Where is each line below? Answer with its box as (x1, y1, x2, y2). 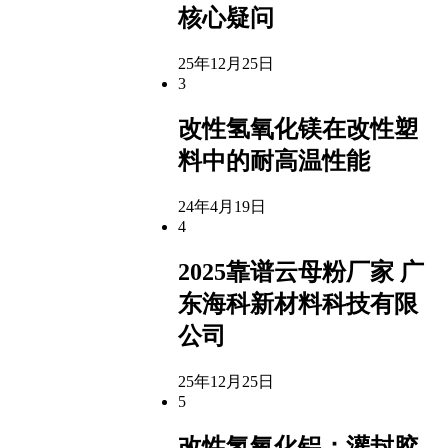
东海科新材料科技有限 (178, 290, 418, 317)
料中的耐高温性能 (178, 147, 370, 174)
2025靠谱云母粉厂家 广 (178, 258, 424, 285)
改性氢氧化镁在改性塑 (178, 115, 418, 142)
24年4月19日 (178, 197, 266, 215)
